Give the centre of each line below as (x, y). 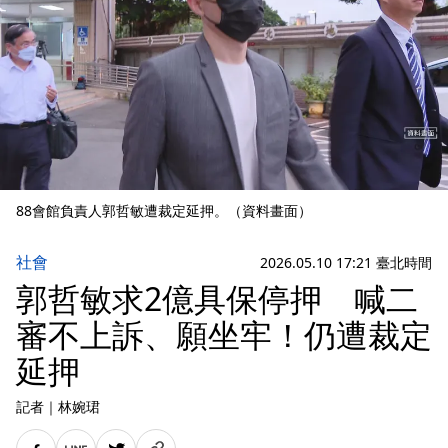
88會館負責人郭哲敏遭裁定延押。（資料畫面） (164, 210)
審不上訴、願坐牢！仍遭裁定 (224, 334)
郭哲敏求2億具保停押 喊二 (217, 298)
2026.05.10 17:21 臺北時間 (346, 262)
